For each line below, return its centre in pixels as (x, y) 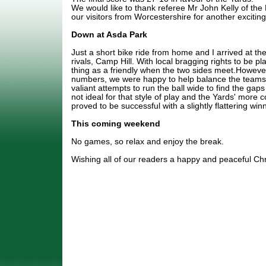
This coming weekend (116, 123)
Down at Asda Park (109, 34)
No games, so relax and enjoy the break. (148, 141)
